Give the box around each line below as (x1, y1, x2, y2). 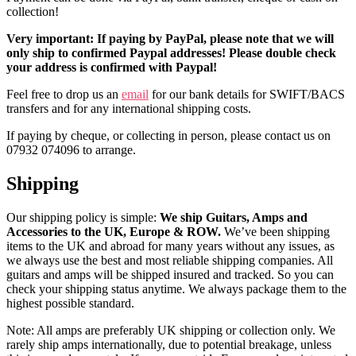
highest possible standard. (6, 296, 134, 310)
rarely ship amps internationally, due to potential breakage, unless (6, 337, 331, 351)
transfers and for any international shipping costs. (6, 101, 251, 115)
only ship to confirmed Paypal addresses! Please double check (6, 45, 336, 60)
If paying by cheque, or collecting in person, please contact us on (6, 128, 331, 142)
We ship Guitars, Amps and (160, 210, 308, 224)
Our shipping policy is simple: (6, 210, 160, 224)
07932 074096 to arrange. (6, 142, 136, 157)
